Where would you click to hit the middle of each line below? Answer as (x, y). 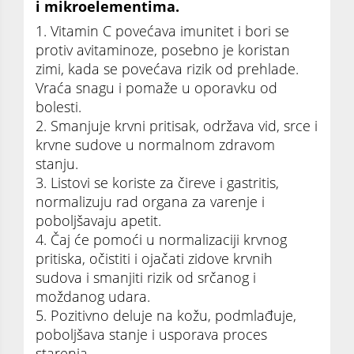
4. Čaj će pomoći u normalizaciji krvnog (161, 239)
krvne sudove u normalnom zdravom (155, 144)
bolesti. (58, 106)
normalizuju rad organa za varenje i (150, 201)
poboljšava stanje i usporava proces (151, 334)
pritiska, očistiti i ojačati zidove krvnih (154, 258)
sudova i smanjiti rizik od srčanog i (146, 277)
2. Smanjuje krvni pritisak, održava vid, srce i (177, 125)
